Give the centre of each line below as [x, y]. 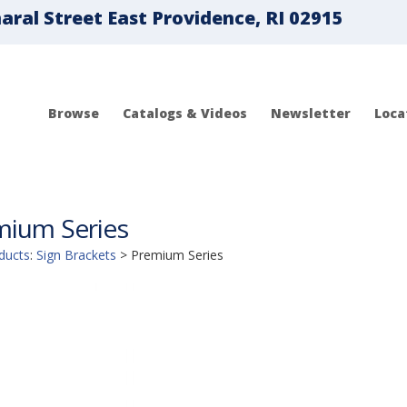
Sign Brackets [76, 255]
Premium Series [177, 255]
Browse [74, 113]
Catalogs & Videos [185, 113]
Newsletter [311, 113]
